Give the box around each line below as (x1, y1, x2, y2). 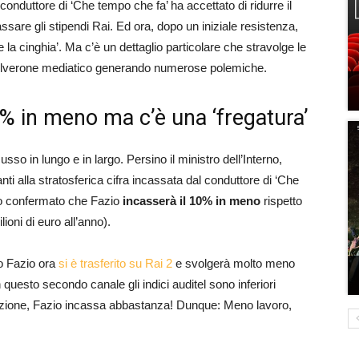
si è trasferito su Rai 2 (58, 256, 172, 270)
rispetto (260, 194, 302, 208)
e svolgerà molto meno (172, 256, 295, 270)
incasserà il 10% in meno (123, 194, 260, 208)
